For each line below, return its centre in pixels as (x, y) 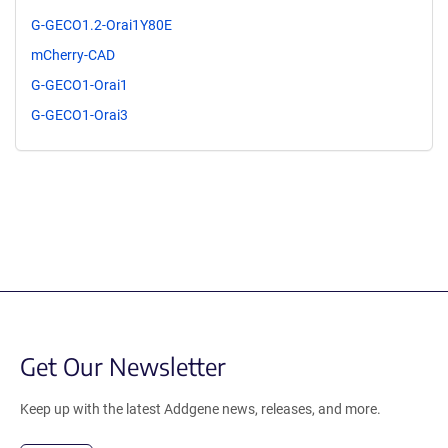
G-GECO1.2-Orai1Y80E (101, 25)
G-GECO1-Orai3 (79, 114)
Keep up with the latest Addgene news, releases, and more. (200, 408)
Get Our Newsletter (123, 365)
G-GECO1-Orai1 (79, 84)
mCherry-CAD (73, 54)
